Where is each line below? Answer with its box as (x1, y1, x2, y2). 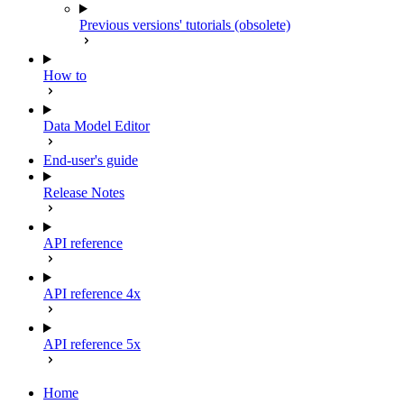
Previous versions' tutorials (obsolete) (79, 17, 290, 32)
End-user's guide (43, 152, 138, 168)
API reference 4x (43, 286, 141, 301)
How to (43, 68, 87, 83)
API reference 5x (43, 336, 141, 352)
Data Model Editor (43, 118, 150, 133)
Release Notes (43, 185, 124, 200)
